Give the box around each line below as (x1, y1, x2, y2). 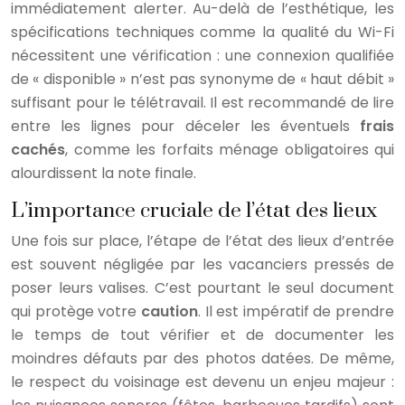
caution (140, 300, 198, 322)
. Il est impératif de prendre (197, 300, 394, 322)
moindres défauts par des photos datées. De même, (11, 347, 394, 369)
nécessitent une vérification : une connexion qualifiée (11, 44, 394, 66)
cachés (11, 138, 65, 160)
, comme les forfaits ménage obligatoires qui (65, 138, 394, 160)
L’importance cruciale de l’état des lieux (11, 197, 377, 224)
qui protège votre (11, 300, 141, 322)
